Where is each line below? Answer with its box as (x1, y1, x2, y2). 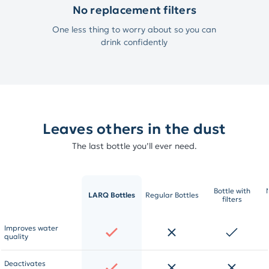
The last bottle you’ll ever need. (72, 141, 197, 152)
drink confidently (101, 37, 168, 48)
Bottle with (213, 186, 250, 196)
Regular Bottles (145, 190, 199, 200)
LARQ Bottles (88, 190, 136, 200)
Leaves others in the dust (43, 120, 226, 139)
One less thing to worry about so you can (52, 24, 217, 35)
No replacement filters (72, 3, 197, 17)
